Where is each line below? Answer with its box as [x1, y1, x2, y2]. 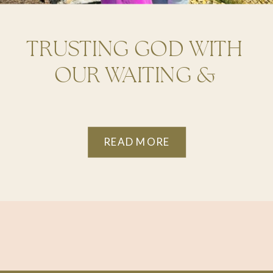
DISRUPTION [73, 91, 197, 114]
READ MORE [104, 135, 171, 149]
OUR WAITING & [54, 65, 216, 87]
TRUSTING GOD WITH [26, 38, 244, 61]
